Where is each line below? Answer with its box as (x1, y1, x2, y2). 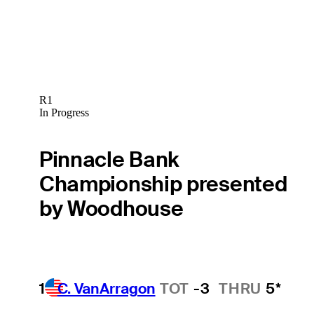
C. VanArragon (57, 279, 156, 299)
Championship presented (39, 170, 287, 198)
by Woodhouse (39, 195, 184, 223)
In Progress (39, 106, 89, 118)
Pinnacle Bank (39, 146, 180, 174)
